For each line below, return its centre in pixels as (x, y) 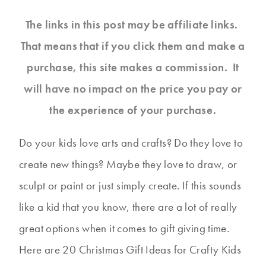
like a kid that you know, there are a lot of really (128, 207)
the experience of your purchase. (133, 110)
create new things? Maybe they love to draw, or (128, 164)
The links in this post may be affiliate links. (133, 25)
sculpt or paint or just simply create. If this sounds (130, 186)
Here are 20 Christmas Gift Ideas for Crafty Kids (130, 250)
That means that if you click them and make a (133, 46)
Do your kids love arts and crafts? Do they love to (131, 143)
